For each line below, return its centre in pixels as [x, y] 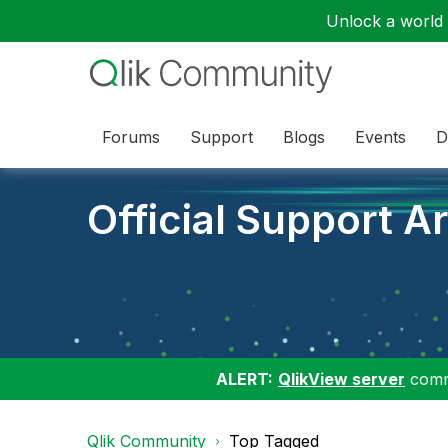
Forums [131, 136]
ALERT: [244, 379]
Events [380, 136]
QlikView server [341, 379]
